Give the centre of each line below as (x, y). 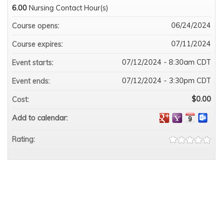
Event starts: (34, 62)
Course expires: (38, 44)
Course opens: (37, 26)
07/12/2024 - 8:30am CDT (167, 62)
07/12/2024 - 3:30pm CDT (167, 80)
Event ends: (32, 81)
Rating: (24, 139)
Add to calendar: (41, 118)
